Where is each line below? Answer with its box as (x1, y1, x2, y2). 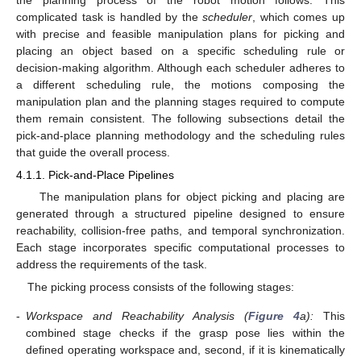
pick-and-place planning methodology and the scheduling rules (16, 128, 345, 142)
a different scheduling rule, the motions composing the (16, 77, 345, 91)
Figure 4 (248, 309, 300, 322)
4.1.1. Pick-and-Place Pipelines (16, 168, 174, 181)
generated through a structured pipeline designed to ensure (16, 207, 345, 221)
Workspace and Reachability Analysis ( (26, 309, 248, 322)
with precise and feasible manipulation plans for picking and (16, 27, 345, 40)
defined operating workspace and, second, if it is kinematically (26, 342, 345, 356)
